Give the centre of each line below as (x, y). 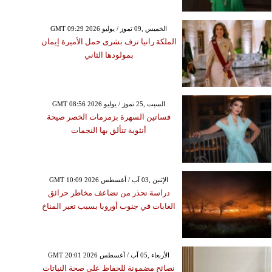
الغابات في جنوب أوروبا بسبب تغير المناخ (109, 206)
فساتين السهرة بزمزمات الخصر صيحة (109, 117)
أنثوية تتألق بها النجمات (109, 131)
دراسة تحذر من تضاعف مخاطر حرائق (109, 192)
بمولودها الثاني (109, 55)
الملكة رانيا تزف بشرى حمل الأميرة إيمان (109, 42)
